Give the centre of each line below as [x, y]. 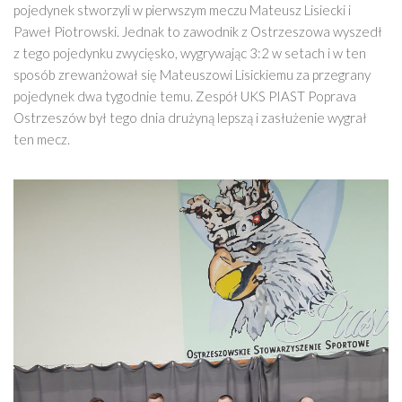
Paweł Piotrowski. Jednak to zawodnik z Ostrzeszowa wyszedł [198, 32]
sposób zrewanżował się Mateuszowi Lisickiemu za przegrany [192, 75]
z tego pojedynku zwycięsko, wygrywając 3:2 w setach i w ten [190, 53]
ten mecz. [42, 140]
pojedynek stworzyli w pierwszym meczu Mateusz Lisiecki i [182, 10]
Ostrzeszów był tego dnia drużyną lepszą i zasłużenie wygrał [190, 118]
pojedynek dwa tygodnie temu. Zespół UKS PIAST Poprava [185, 96]
